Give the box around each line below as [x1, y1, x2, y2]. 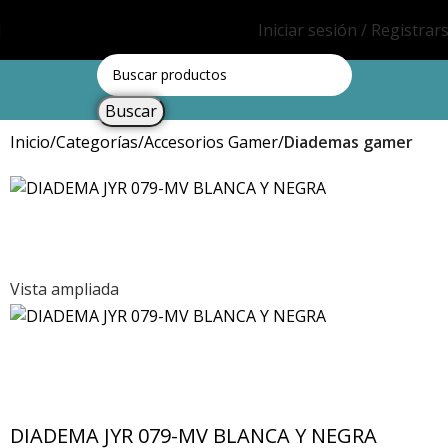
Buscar [104, 99, 157, 122]
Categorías [56, 131, 138, 153]
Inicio [10, 131, 50, 153]
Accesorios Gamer [144, 131, 278, 153]
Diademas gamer [284, 131, 413, 153]
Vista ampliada [10, 278, 119, 301]
